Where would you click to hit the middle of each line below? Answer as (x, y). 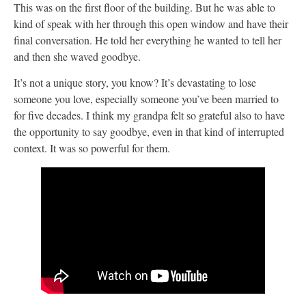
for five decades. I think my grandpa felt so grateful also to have (149, 115)
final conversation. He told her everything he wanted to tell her (148, 40)
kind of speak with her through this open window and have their (151, 23)
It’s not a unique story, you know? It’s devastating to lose (135, 83)
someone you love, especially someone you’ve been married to (146, 99)
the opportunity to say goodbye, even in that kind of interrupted (149, 132)
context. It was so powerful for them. (92, 148)
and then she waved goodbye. (77, 56)
